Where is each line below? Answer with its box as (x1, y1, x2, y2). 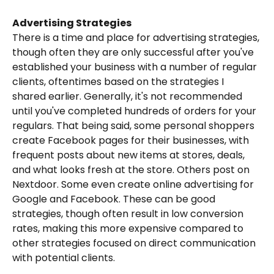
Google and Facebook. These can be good (12, 192, 218, 207)
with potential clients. (12, 251, 115, 265)
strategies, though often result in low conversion (12, 207, 246, 221)
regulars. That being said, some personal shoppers (12, 119, 257, 133)
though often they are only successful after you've (12, 45, 256, 60)
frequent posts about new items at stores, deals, (12, 148, 247, 163)
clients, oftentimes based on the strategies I (12, 75, 226, 89)
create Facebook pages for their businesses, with (12, 133, 251, 148)
